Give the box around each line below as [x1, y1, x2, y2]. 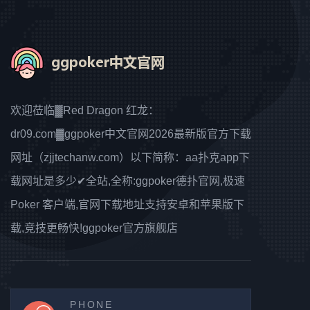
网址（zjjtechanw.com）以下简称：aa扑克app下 [10, 152, 250, 164]
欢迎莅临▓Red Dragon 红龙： [10, 104, 159, 117]
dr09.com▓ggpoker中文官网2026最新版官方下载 [10, 128, 251, 140]
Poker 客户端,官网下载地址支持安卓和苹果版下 [10, 199, 244, 211]
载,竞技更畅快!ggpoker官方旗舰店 [10, 222, 178, 235]
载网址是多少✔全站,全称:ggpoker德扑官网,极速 [10, 175, 245, 188]
